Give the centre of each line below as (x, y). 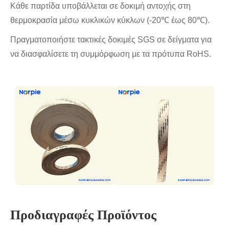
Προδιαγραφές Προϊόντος (83, 215)
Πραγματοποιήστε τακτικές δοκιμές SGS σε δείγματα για (111, 40)
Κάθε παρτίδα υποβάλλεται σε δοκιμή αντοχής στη (100, 6)
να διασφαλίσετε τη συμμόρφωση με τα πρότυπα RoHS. (111, 54)
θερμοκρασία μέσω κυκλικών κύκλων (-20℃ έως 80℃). (110, 20)
